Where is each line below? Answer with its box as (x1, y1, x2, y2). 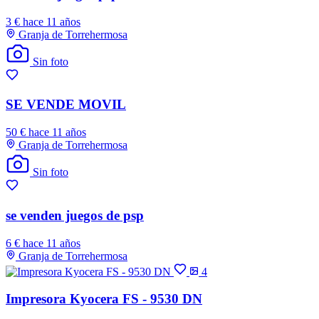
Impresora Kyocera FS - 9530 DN (6, 291, 202, 307)
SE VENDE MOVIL (6, 97, 126, 113)
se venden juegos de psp (6, 207, 144, 223)
